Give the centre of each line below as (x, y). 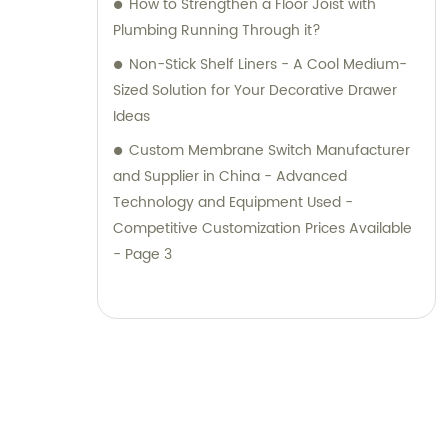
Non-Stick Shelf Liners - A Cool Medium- (268, 64)
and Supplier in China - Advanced (230, 176)
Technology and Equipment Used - (233, 202)
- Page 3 (142, 254)
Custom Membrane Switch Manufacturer (269, 150)
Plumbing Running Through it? (217, 30)
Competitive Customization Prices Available (262, 228)
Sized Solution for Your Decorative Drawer (255, 90)
